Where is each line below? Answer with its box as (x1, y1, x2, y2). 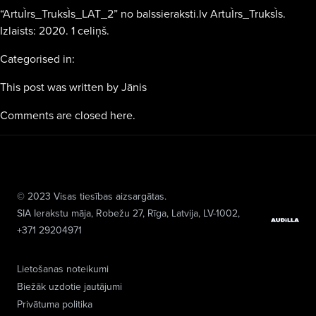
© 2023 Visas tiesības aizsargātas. (17, 189, 166, 203)
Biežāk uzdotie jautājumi (17, 279, 122, 293)
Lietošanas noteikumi (17, 262, 109, 276)
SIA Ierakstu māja (17, 206, 91, 220)
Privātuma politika (17, 297, 92, 311)
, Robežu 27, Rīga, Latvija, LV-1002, (91, 206, 240, 220)
